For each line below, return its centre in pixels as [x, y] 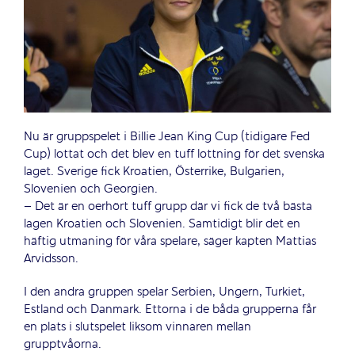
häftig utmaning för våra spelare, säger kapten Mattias [170, 241]
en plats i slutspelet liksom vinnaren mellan [137, 327]
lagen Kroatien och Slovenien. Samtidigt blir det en [162, 224]
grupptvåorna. [63, 344]
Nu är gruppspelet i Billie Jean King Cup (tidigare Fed [167, 137]
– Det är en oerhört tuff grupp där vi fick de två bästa [168, 206]
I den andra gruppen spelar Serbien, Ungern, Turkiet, [164, 292]
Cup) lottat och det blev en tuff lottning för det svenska [174, 154]
